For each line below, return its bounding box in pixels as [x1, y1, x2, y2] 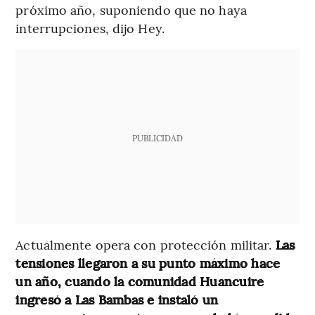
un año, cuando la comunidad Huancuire [15, 271, 264, 290]
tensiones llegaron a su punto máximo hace [15, 253, 281, 271]
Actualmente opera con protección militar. [15, 235, 276, 253]
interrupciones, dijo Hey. [15, 18, 165, 37]
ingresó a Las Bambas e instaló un [15, 290, 219, 308]
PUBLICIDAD [131, 131, 183, 143]
